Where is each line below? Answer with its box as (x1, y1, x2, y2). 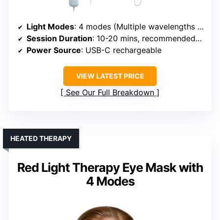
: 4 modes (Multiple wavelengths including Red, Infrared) (74, 21, 197, 31)
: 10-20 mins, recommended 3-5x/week (92, 33, 195, 43)
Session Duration (27, 33, 92, 43)
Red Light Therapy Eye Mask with (17, 160, 203, 175)
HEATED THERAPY (10, 134, 72, 142)
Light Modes (27, 21, 74, 31)
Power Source (27, 45, 81, 55)
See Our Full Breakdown (66, 87, 154, 97)
